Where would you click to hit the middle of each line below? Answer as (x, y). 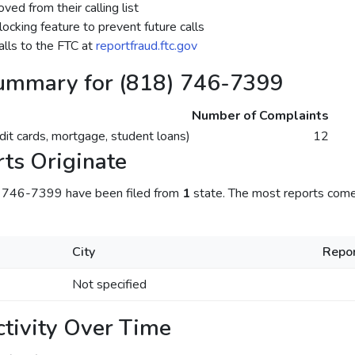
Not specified (109, 284)
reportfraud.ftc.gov (146, 46)
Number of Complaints (260, 116)
